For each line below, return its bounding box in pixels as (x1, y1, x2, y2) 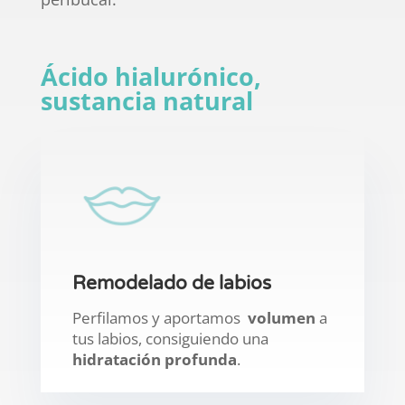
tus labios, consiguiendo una (71, 328, 268, 350)
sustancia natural (40, 84, 253, 118)
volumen (247, 307, 316, 329)
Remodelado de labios (71, 272, 271, 296)
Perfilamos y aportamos (71, 307, 248, 329)
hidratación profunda (71, 349, 237, 371)
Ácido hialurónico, (40, 60, 261, 94)
